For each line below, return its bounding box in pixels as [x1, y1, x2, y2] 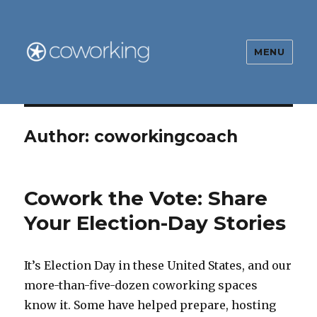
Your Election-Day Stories [24, 211, 287, 235]
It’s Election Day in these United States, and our [24, 258, 292, 272]
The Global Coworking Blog [24, 74, 261, 95]
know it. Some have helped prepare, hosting [24, 298, 277, 312]
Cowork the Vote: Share [24, 186, 268, 210]
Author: [24, 127, 95, 146]
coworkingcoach [94, 127, 238, 146]
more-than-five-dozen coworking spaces [24, 278, 258, 292]
